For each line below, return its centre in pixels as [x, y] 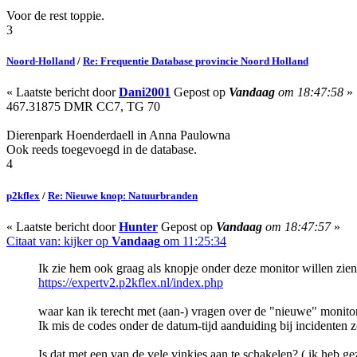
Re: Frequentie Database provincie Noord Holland [196, 61]
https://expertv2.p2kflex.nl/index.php [131, 282]
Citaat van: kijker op [59, 241]
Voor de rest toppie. [55, 16]
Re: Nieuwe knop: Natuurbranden [123, 195]
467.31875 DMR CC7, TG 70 [83, 107]
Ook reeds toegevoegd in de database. [102, 150]
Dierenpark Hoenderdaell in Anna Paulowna [118, 135]
